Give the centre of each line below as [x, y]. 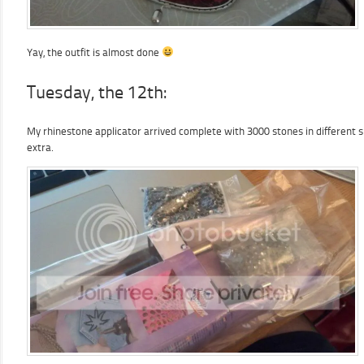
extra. [40, 147]
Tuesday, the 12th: [97, 92]
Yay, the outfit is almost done [94, 52]
